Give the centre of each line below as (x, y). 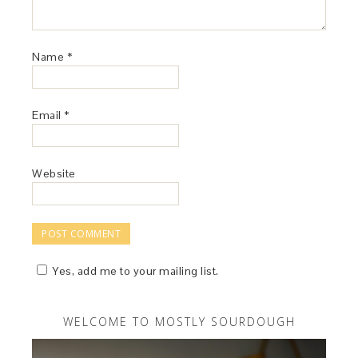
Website (54, 173)
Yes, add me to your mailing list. (135, 270)
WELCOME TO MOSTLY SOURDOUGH (179, 321)
